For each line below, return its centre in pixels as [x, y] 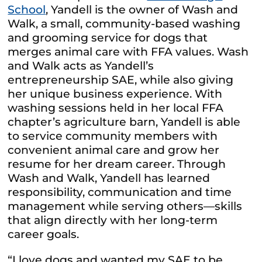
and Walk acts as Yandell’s [81, 65]
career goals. [44, 234]
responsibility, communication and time [120, 192]
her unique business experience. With [115, 94]
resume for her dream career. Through [117, 164]
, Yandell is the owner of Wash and [142, 9]
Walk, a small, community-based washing [124, 23]
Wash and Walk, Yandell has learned [109, 178]
